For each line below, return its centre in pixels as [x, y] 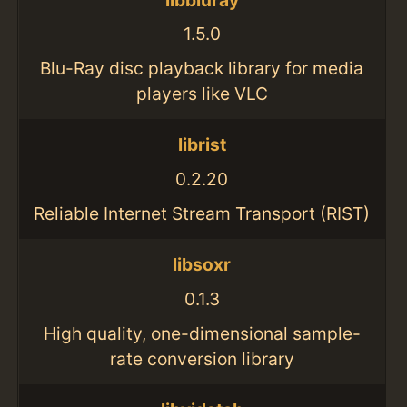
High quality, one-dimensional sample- [202, 333]
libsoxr [202, 265]
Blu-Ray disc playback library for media [202, 68]
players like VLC [202, 93]
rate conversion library [202, 358]
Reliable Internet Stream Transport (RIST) [202, 213]
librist [202, 145]
